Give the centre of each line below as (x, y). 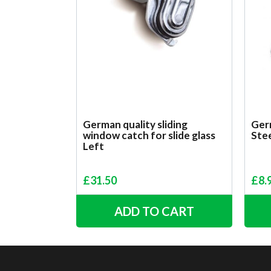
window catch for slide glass (149, 135)
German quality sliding (135, 125)
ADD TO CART (154, 211)
